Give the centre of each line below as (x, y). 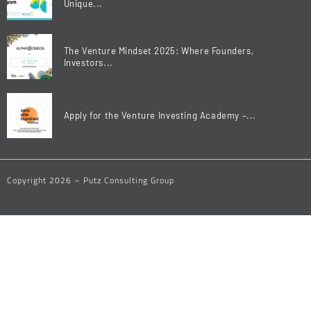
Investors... (88, 62)
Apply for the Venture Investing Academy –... (160, 115)
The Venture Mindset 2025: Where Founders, (159, 50)
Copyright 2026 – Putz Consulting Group (91, 180)
